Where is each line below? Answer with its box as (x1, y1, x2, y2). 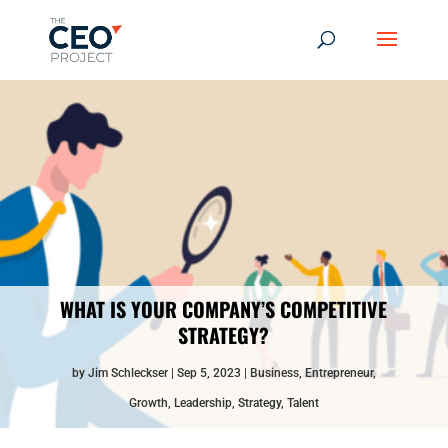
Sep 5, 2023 (176, 366, 241, 380)
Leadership (173, 396, 232, 410)
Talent (286, 396, 319, 410)
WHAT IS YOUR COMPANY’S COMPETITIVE (60, 294, 388, 324)
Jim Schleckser (87, 366, 168, 380)
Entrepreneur (304, 366, 373, 380)
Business (249, 366, 299, 380)
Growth (128, 396, 168, 410)
